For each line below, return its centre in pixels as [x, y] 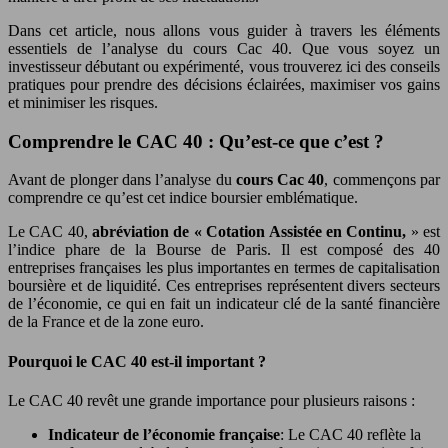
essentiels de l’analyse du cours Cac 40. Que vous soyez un [224, 48]
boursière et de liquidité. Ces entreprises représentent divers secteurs [224, 286]
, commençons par [382, 180]
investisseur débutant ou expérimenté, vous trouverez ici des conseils [224, 66]
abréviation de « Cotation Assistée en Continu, [249, 232]
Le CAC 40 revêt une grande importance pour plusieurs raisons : [211, 400]
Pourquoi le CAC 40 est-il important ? [137, 361]
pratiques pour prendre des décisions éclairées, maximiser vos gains [224, 84]
